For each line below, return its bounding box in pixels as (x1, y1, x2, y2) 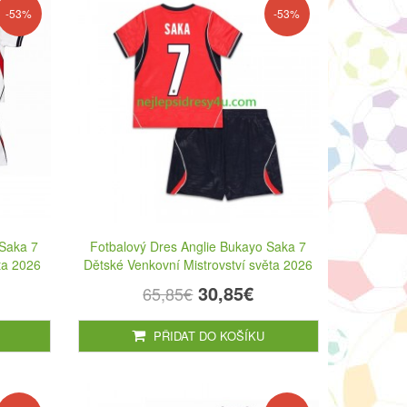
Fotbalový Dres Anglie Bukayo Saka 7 (90, 236, 307, 255)
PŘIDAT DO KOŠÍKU (150, 326, 265, 344)
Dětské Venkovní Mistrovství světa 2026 (84, 254, 313, 273)
